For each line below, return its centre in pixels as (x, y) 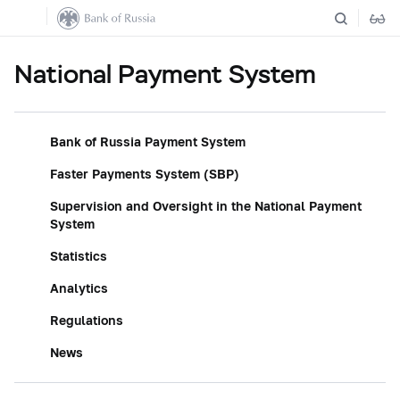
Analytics (79, 288)
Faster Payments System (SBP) (145, 174)
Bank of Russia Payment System (148, 142)
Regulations (87, 320)
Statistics (79, 256)
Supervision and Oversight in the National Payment (206, 206)
